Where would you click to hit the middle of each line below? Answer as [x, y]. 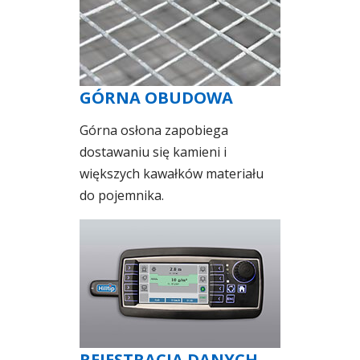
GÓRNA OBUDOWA [156, 97]
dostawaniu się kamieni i [153, 151]
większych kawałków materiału [172, 173]
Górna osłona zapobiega [154, 130]
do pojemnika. [122, 195]
